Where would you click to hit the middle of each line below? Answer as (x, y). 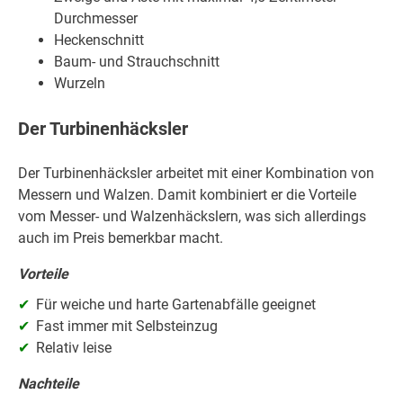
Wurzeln (80, 84)
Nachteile (49, 383)
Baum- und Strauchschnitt (137, 62)
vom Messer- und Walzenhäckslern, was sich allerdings (192, 216)
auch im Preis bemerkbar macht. (121, 237)
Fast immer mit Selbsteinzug (127, 326)
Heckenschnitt (99, 40)
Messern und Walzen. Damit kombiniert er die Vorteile (187, 194)
